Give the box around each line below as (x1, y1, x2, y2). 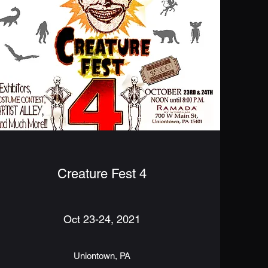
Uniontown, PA (74, 250, 131, 261)
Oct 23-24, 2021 (63, 212, 141, 226)
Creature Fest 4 (57, 166, 147, 181)
